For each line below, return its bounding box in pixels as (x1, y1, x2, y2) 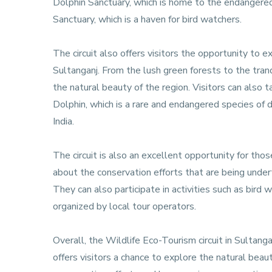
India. (53, 114, 74, 128)
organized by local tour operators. (53, 199, 196, 213)
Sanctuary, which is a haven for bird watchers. (53, 12, 242, 26)
